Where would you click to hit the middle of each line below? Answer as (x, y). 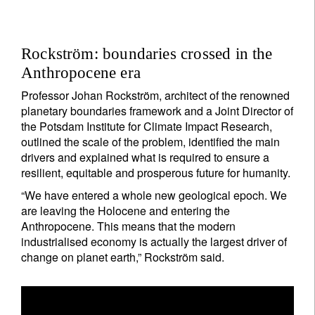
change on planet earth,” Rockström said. (123, 257)
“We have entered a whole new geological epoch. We (154, 195)
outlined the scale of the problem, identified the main (150, 142)
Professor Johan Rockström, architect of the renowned (155, 95)
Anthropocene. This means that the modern (128, 226)
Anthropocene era (81, 73)
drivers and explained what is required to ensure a (145, 157)
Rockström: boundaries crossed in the (147, 54)
